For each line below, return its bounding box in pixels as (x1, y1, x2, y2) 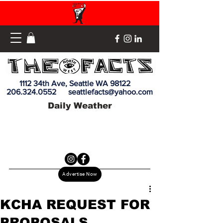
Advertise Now (62, 171, 98, 177)
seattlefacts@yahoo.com (68, 87, 153, 96)
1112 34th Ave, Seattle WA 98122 (19, 79, 140, 88)
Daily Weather (47, 101, 112, 111)
